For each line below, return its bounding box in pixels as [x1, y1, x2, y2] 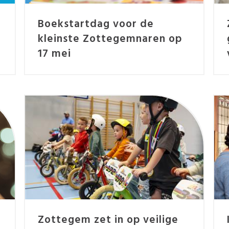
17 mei [38, 45, 72, 62]
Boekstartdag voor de [38, 15, 154, 33]
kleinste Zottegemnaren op [38, 30, 182, 48]
